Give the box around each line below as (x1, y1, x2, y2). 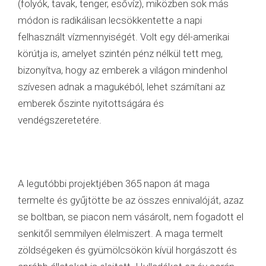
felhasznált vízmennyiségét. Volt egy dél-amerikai (18, 30, 229, 43)
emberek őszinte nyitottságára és (18, 97, 164, 109)
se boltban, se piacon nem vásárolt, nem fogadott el (18, 210, 243, 223)
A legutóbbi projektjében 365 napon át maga (18, 177, 210, 189)
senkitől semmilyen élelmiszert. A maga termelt (18, 227, 223, 239)
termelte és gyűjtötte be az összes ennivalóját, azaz (18, 194, 243, 206)
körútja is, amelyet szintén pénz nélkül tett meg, (18, 47, 223, 59)
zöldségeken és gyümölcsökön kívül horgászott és (18, 243, 237, 256)
